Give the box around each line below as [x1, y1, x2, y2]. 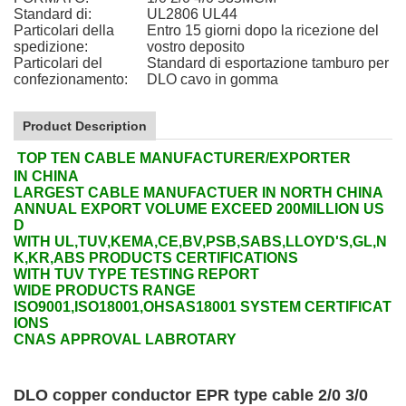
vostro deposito [147, 39, 245, 54]
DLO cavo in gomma [147, 72, 278, 87]
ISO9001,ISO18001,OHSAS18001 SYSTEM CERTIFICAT [14, 299, 391, 314]
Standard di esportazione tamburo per [147, 55, 389, 71]
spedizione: [14, 39, 88, 54]
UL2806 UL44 [147, 6, 237, 22]
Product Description [23, 119, 147, 133]
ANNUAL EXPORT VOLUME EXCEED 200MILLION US [14, 201, 384, 217]
